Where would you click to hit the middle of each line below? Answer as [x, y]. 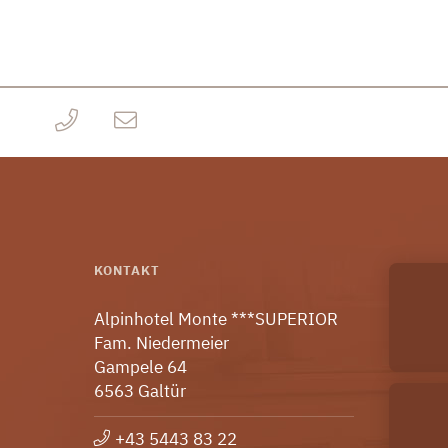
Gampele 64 [141, 366]
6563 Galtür [140, 390]
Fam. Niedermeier [162, 342]
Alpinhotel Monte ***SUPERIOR [216, 318]
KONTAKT [127, 269]
